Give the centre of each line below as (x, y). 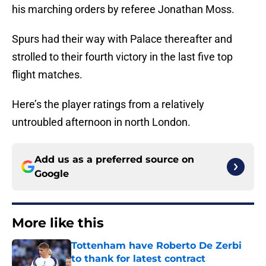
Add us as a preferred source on (114, 160)
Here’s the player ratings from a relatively (108, 104)
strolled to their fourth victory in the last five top (122, 57)
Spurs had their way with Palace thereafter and (122, 39)
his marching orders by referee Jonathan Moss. (123, 9)
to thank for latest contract (138, 259)
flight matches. (47, 75)
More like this (58, 223)
